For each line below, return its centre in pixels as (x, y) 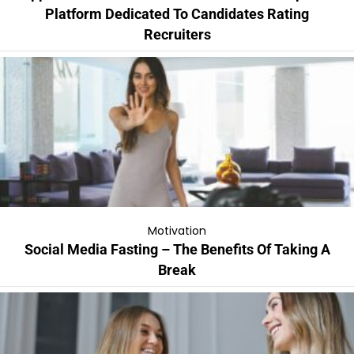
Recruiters (177, 34)
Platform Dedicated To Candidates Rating (177, 13)
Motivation (177, 230)
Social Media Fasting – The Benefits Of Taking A (177, 249)
